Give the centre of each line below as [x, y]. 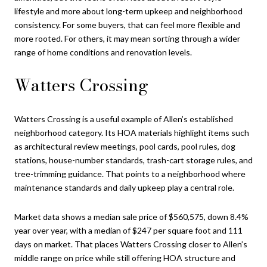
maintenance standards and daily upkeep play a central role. [124, 187]
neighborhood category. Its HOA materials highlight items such [132, 132]
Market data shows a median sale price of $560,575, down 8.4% [131, 217]
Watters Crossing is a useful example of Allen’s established [124, 119]
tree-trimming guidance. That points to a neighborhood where [130, 173]
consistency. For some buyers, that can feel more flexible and [127, 24]
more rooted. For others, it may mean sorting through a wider [127, 38]
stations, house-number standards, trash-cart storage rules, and [133, 160]
